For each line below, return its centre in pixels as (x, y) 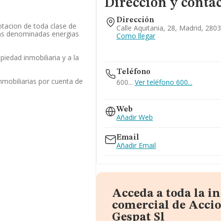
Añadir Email (136, 145)
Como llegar (136, 36)
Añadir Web (134, 117)
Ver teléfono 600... (163, 82)
